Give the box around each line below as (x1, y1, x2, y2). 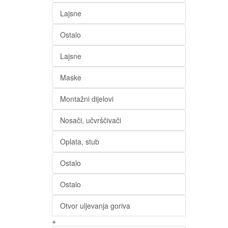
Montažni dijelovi (60, 94, 113, 104)
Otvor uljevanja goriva (60, 201, 130, 211)
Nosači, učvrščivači (60, 115, 121, 125)
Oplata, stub (60, 136, 99, 147)
